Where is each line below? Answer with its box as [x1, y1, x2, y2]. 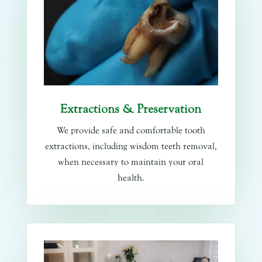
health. [117, 173, 144, 184]
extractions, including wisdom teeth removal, [44, 141, 217, 153]
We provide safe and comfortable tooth [56, 125, 205, 137]
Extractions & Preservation [60, 102, 202, 118]
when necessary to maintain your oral [58, 157, 204, 168]
